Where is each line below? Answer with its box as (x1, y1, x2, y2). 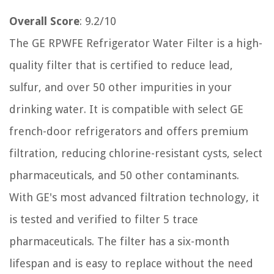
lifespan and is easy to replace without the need (9, 257, 253, 270)
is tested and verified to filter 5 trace (9, 213, 198, 226)
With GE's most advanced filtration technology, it (9, 191, 259, 204)
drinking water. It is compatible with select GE (9, 103, 243, 116)
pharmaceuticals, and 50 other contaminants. (9, 169, 239, 182)
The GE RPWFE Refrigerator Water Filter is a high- (9, 37, 262, 50)
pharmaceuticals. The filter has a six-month (9, 235, 229, 248)
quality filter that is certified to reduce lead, (9, 59, 233, 72)
